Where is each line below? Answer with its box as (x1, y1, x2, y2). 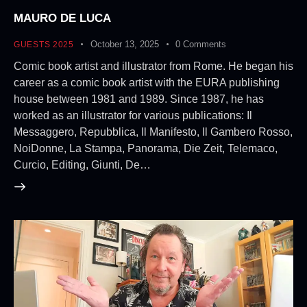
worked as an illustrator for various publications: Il (14, 109, 252, 121)
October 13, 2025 (90, 39, 160, 50)
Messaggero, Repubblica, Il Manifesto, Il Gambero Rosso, (14, 125, 293, 138)
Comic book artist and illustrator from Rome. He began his (14, 60, 293, 72)
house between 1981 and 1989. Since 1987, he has (14, 93, 264, 105)
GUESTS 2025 (14, 40, 74, 50)
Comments (183, 39, 227, 50)
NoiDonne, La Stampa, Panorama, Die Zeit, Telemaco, (14, 142, 278, 154)
